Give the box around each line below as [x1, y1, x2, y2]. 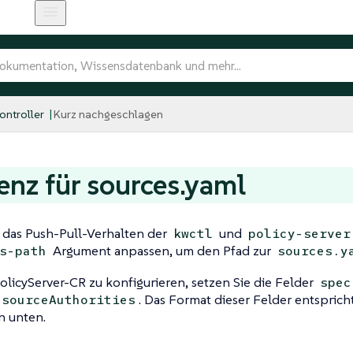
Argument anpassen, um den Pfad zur [49, 242, 274, 259]
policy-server [247, 225, 351, 242]
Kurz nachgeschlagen [53, 106, 163, 121]
